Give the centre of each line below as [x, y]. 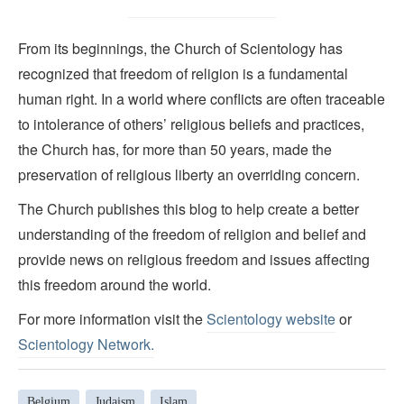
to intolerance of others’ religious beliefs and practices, [191, 124]
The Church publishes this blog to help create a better [188, 209]
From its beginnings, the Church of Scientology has [180, 49]
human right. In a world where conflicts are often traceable [202, 99]
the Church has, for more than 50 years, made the [175, 150]
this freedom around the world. [115, 285]
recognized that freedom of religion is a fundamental [183, 74]
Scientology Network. [86, 344]
